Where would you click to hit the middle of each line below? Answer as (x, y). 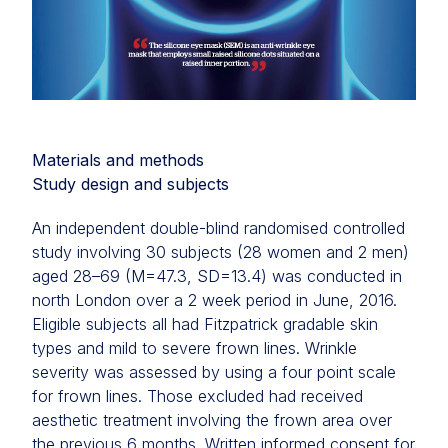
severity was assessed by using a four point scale (214, 372)
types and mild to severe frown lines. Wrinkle (194, 348)
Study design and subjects (130, 184)
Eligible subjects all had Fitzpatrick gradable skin (205, 324)
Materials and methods (118, 160)
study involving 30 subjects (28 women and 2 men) (220, 252)
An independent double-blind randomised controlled (218, 228)
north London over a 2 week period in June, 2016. (214, 300)
